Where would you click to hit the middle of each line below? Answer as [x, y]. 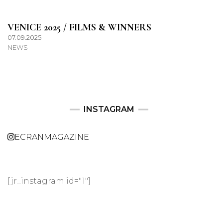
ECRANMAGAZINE [52, 137]
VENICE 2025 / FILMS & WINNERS [79, 28]
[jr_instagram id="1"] [49, 181]
